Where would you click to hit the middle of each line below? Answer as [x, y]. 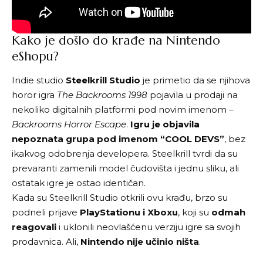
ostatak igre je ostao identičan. [79, 183]
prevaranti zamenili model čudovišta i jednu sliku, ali [125, 168]
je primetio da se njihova [195, 80]
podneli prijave [46, 212]
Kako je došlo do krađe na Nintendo [116, 41]
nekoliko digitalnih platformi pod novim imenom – [123, 109]
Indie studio [39, 80]
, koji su [195, 212]
